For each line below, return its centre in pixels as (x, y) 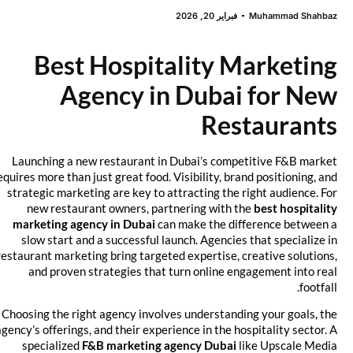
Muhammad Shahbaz (306, 15)
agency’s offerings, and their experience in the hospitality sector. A (179, 330)
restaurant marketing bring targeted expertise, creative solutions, (179, 255)
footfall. (331, 286)
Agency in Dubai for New (211, 95)
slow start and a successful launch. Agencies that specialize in (192, 239)
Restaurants (282, 124)
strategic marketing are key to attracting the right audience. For (185, 192)
